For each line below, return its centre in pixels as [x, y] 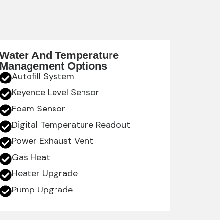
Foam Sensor [39, 109]
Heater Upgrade [45, 174]
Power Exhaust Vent [53, 141]
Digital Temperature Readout [71, 125]
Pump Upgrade [42, 190]
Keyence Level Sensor [56, 93]
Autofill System [43, 76]
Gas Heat [31, 157]
